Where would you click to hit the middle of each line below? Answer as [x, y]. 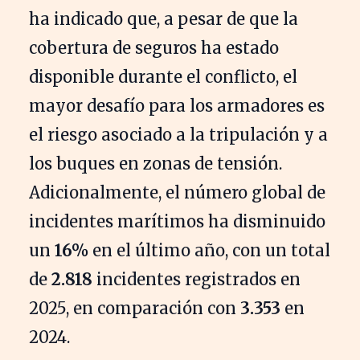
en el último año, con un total [209, 250]
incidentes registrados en [196, 279]
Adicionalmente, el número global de [177, 192]
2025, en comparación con [135, 308]
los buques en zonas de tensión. [155, 163]
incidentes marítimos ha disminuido [177, 221]
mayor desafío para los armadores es [177, 105]
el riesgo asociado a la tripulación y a [178, 134]
